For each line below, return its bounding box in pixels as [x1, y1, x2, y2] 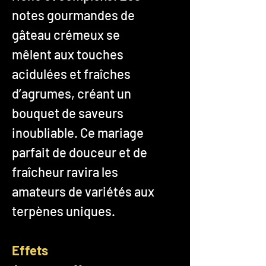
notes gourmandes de [12, 7, 135, 23]
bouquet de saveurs [12, 104, 123, 121]
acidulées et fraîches [12, 65, 131, 81]
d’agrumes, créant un [12, 85, 131, 101]
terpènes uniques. [12, 202, 115, 218]
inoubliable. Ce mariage [12, 124, 144, 140]
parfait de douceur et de [12, 144, 147, 160]
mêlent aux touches [12, 46, 123, 62]
